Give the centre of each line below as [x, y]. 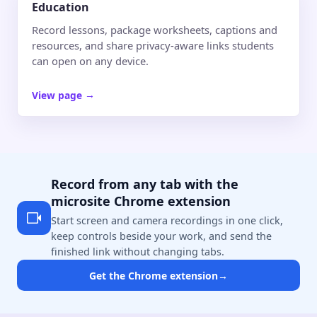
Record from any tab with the [145, 184]
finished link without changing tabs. [138, 252]
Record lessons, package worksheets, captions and [155, 30]
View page [58, 95]
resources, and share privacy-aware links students [153, 46]
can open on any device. [90, 61]
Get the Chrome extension [154, 275]
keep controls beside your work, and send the [161, 236]
